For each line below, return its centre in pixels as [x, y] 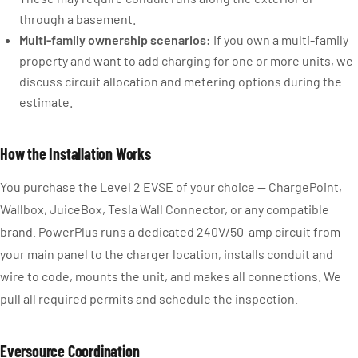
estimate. [46, 102]
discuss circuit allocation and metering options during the [181, 81]
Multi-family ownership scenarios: [115, 40]
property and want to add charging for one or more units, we [186, 60]
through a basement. [78, 19]
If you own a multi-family [280, 40]
